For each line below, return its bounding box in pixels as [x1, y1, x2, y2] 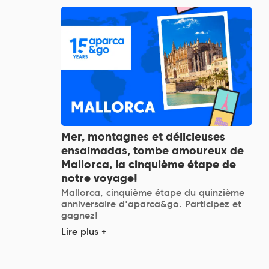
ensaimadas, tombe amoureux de [61, 144, 244, 157]
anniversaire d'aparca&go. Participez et [61, 198, 241, 210]
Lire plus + [61, 226, 107, 237]
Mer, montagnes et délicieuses [61, 130, 225, 143]
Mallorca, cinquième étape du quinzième [61, 187, 244, 198]
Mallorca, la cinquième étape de [61, 157, 236, 171]
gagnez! [61, 210, 98, 221]
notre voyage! [61, 171, 138, 184]
